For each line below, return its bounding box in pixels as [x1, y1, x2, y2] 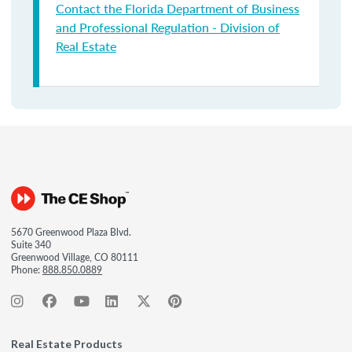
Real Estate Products [11, 337, 123, 350]
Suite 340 [11, 238, 51, 251]
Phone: [11, 263, 42, 277]
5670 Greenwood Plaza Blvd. [11, 225, 131, 239]
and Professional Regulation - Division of [56, 18, 280, 36]
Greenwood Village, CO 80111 [11, 251, 138, 264]
